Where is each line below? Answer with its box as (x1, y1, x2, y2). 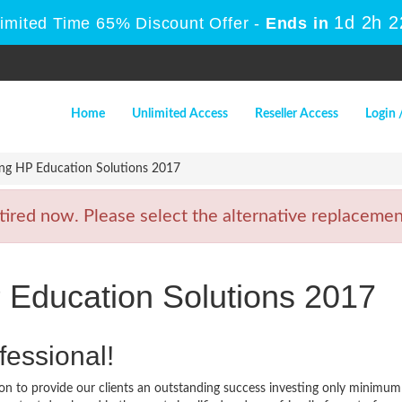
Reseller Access (255, 108, 338, 120)
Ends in (260, 14, 335, 32)
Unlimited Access (132, 108, 228, 120)
